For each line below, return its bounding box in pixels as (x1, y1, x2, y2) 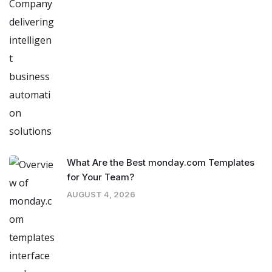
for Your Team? (67, 171, 134, 183)
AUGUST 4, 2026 (67, 189, 135, 200)
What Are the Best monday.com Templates (67, 157, 254, 169)
